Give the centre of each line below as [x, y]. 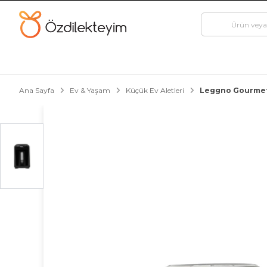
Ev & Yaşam [90, 90]
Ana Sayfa [37, 90]
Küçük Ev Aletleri [155, 90]
